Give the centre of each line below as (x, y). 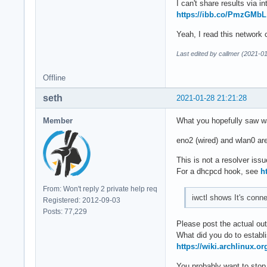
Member (58, 121)
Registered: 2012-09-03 (82, 201)
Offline (54, 78)
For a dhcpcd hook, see (218, 172)
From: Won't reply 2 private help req (100, 189)
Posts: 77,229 (65, 212)
